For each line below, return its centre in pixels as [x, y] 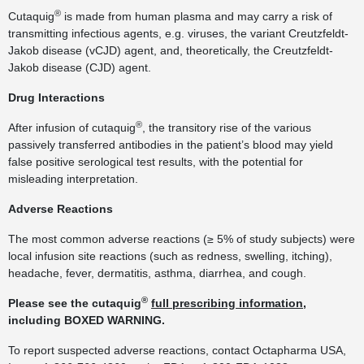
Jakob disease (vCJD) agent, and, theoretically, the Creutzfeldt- [171, 50]
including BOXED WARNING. [87, 320]
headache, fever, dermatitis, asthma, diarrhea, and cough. [157, 273]
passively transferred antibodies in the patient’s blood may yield [171, 145]
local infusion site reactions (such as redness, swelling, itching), [170, 256]
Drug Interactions [56, 97]
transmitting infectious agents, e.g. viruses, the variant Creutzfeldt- [178, 33]
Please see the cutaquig [75, 303]
